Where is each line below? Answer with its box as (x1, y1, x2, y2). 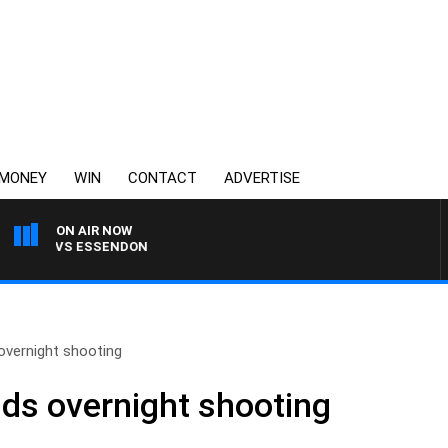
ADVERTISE (224, 169, 300, 187)
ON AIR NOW (56, 223, 132, 238)
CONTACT (128, 169, 197, 187)
